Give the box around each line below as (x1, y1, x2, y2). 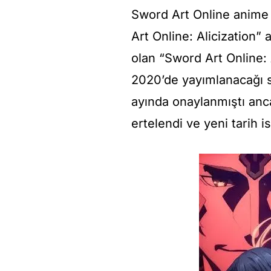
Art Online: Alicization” (131, 28, 261, 44)
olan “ (131, 50, 165, 65)
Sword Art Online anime (131, 7, 269, 22)
